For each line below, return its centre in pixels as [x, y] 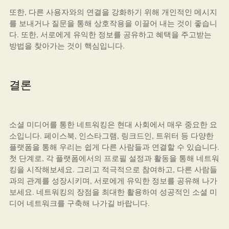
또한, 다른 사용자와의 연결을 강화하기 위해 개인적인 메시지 [113, 12]
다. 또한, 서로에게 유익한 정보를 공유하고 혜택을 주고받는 [110, 34]
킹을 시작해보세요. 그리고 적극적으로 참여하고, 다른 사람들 [113, 169]
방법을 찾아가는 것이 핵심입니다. [67, 45]
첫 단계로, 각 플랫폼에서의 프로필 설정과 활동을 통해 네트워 [114, 158]
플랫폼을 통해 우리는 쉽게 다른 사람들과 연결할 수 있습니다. [114, 147]
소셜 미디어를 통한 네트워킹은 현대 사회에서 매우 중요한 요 [113, 124]
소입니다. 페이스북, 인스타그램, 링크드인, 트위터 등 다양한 [111, 135]
